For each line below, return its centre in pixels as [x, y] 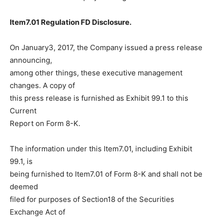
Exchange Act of [37, 212]
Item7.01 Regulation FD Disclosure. [71, 22]
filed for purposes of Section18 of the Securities [92, 199]
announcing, [31, 60]
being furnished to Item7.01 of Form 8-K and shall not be [106, 174]
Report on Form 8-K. [45, 123]
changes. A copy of [42, 85]
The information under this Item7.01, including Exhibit [101, 149]
